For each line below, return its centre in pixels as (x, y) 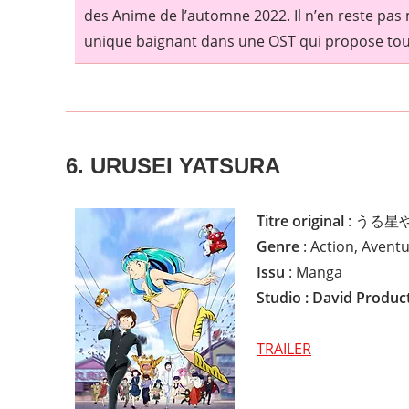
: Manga (314, 273)
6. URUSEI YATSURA (173, 166)
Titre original (300, 221)
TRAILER (284, 349)
